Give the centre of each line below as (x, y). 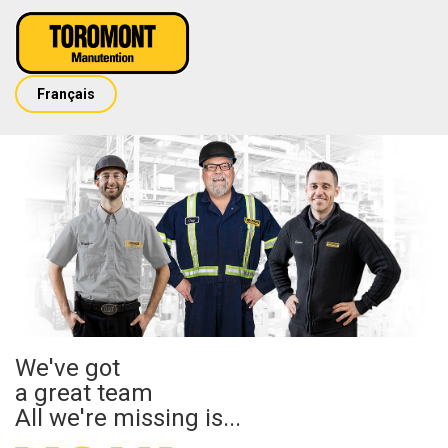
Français (66, 94)
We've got (67, 368)
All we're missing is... (128, 418)
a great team (84, 393)
